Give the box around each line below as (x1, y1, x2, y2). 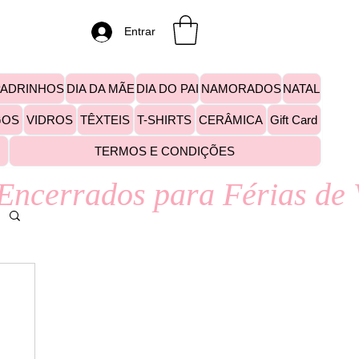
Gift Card (270, 113, 318, 127)
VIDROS (26, 113, 74, 127)
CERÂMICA (199, 113, 264, 127)
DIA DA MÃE (66, 82, 135, 95)
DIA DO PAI (136, 82, 200, 95)
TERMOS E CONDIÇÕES (95, 144, 236, 158)
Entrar (124, 25, 156, 38)
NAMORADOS (200, 82, 281, 95)
